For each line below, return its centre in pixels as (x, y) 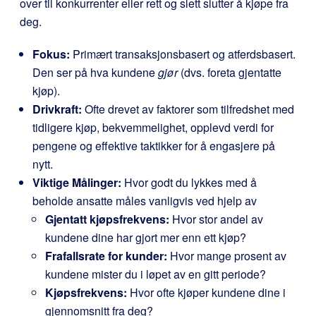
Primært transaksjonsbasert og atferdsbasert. (183, 54)
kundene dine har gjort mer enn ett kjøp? (146, 237)
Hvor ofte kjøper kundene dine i (206, 292)
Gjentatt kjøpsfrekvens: (107, 219)
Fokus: (51, 54)
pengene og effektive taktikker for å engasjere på (154, 146)
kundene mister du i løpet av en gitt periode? (156, 274)
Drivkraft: (57, 109)
